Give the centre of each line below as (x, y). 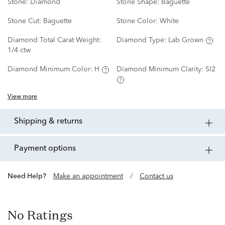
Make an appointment (88, 177)
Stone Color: (138, 21)
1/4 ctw (19, 50)
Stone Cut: (25, 21)
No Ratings (40, 215)
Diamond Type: (142, 40)
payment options (47, 149)
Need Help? (29, 177)
